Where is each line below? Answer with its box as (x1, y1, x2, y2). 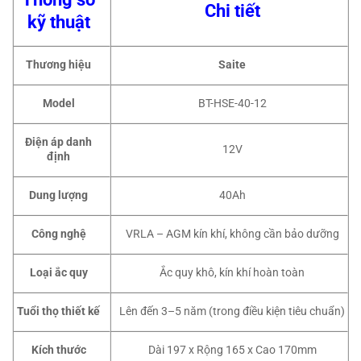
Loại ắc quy (29, 266, 88, 280)
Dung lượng (29, 189, 89, 203)
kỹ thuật (27, 12, 90, 33)
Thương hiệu (26, 58, 92, 73)
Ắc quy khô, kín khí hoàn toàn (160, 266, 305, 280)
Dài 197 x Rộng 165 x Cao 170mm (147, 343, 317, 358)
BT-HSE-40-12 (197, 97, 267, 111)
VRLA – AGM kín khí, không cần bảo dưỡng (125, 227, 339, 242)
